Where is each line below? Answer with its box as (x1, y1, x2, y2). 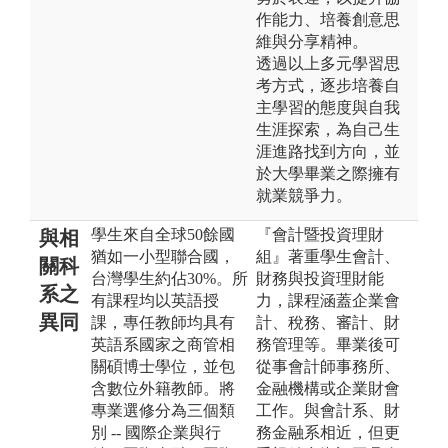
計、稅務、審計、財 (256, 313, 400, 331)
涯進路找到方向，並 (256, 142, 400, 160)
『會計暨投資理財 (256, 225, 384, 243)
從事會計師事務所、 (256, 357, 400, 375)
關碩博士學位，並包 (91, 357, 235, 375)
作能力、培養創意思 (256, 10, 400, 28)
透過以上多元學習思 (256, 54, 400, 72)
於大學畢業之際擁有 (256, 164, 400, 182)
